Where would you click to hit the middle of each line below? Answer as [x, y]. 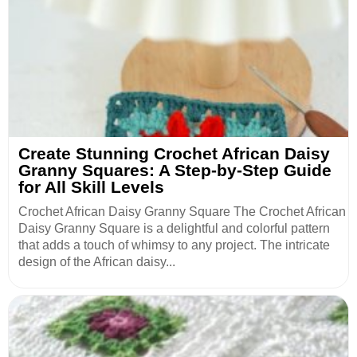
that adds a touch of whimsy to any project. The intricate [174, 245]
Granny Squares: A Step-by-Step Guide [175, 171]
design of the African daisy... [97, 262]
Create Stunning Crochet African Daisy [174, 154]
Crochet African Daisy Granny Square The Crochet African [182, 212]
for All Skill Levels [91, 187]
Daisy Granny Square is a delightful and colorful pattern [174, 229]
